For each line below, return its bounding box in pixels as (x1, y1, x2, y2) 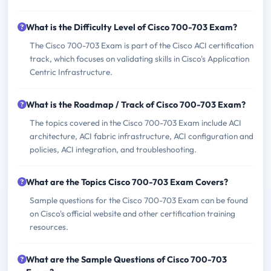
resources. (30, 221, 68, 233)
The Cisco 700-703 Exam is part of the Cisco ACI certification (30, 40, 253, 51)
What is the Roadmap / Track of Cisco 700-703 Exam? (26, 99, 246, 111)
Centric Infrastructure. (30, 67, 113, 78)
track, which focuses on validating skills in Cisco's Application (30, 53, 249, 65)
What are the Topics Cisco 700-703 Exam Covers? (26, 177, 228, 188)
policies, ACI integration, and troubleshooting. (30, 144, 197, 155)
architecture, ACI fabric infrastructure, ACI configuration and (30, 131, 253, 142)
